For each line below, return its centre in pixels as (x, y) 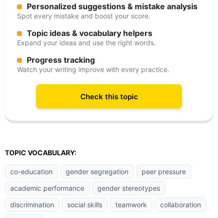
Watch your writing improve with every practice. (93, 69)
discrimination (32, 205)
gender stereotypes (129, 188)
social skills (85, 205)
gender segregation (97, 172)
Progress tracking (61, 60)
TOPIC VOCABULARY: (41, 153)
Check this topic (109, 96)
